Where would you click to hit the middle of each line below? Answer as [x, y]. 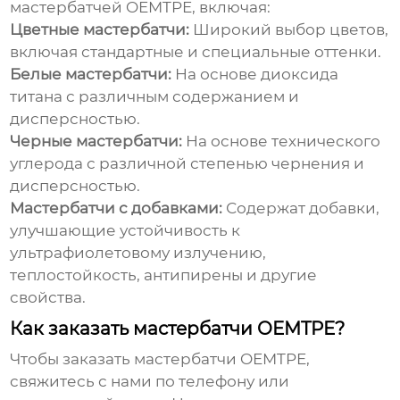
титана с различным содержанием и [155, 97]
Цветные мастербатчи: [100, 30]
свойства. [48, 298]
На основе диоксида [255, 75]
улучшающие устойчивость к [125, 231]
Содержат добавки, [301, 208]
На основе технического [282, 142]
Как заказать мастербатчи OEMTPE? [178, 329]
